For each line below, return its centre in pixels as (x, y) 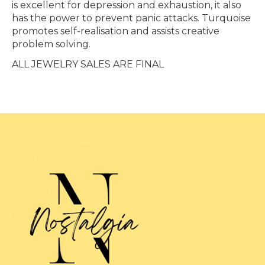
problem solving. (51, 44)
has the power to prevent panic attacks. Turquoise (131, 18)
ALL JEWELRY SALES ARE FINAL (88, 64)
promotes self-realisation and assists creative (116, 31)
